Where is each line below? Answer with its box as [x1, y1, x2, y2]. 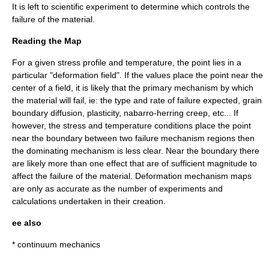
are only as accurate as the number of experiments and [12, 184, 223, 193]
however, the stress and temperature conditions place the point [12, 121, 251, 130]
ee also [12, 218, 41, 228]
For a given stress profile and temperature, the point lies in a [12, 58, 241, 67]
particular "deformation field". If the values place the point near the [12, 70, 263, 80]
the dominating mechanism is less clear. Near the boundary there [12, 146, 259, 156]
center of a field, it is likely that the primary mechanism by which [12, 83, 253, 92]
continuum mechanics [17, 240, 100, 249]
